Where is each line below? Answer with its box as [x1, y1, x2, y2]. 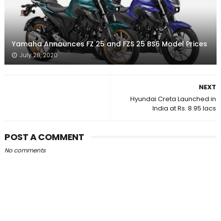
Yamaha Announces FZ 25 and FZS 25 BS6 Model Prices [11, 39, 207, 49]
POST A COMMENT [4, 131, 84, 144]
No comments [4, 146, 45, 155]
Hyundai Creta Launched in [130, 94, 217, 104]
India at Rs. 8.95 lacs [152, 104, 217, 113]
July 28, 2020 [19, 51, 58, 60]
